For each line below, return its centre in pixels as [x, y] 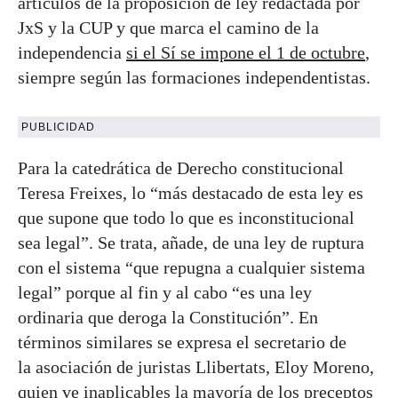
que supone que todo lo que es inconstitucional [186, 217]
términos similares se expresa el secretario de [182, 342]
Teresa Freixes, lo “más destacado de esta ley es [191, 192]
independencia [72, 52]
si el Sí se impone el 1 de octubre [246, 52]
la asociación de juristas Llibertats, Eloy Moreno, [196, 366]
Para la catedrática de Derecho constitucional [181, 167]
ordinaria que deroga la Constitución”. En [168, 317]
